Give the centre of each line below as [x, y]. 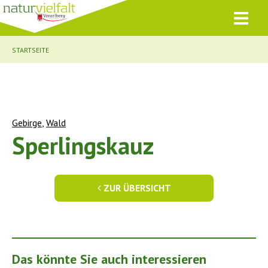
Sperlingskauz [83, 145]
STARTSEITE [31, 50]
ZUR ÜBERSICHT [136, 188]
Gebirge [27, 123]
